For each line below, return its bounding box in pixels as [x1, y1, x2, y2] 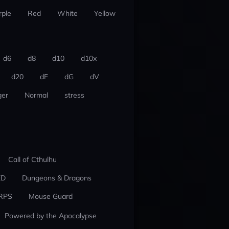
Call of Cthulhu [8, 155, 57, 164]
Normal [24, 90, 48, 100]
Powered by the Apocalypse [4, 211, 97, 220]
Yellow [94, 9, 116, 18]
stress [64, 90, 84, 100]
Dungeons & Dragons [21, 173, 91, 182]
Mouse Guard [28, 192, 73, 201]
